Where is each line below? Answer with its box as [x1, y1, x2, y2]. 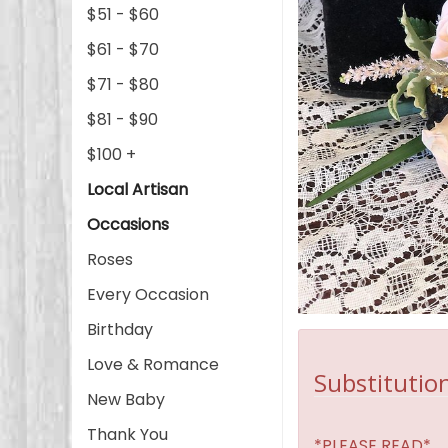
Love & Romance [87, 353, 219, 376]
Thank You [87, 423, 168, 446]
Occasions [87, 213, 169, 236]
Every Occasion [87, 283, 209, 306]
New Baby [87, 388, 165, 411]
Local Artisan [87, 178, 188, 201]
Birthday [87, 318, 153, 341]
